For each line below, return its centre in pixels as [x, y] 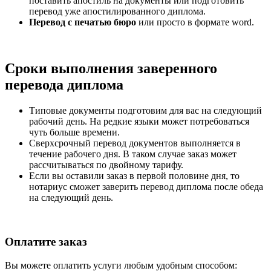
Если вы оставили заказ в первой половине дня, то [134, 176]
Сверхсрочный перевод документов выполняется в [135, 143]
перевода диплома [64, 85]
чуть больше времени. [74, 132]
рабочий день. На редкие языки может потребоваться [139, 122]
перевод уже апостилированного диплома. [117, 11]
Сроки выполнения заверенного [111, 69]
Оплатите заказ [46, 241]
